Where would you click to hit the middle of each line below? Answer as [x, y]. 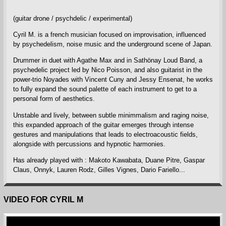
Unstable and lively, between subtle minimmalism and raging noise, [111, 115]
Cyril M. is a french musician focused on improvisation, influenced [109, 34]
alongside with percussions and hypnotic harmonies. [89, 144]
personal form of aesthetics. [54, 99]
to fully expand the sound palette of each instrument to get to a [105, 89]
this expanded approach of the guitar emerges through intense [103, 125]
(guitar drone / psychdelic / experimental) [72, 18]
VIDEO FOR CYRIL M [43, 200]
